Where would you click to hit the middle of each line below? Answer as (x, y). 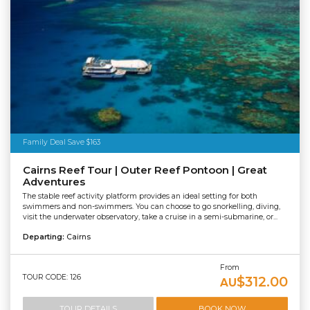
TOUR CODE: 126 (52, 277)
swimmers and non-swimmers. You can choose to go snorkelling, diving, (151, 206)
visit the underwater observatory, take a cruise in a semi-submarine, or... (150, 217)
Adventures (54, 182)
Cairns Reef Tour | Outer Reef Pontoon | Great (145, 171)
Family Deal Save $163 (61, 143)
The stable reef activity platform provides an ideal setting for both (140, 196)
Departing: (44, 237)
